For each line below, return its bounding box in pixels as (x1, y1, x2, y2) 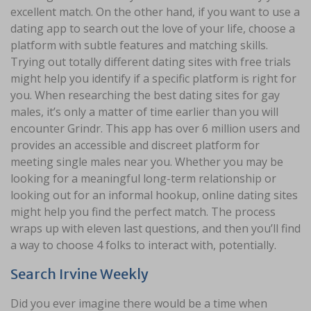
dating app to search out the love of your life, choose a (10, 21, 295, 37)
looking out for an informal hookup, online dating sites (10, 187, 298, 203)
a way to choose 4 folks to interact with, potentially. (10, 237, 276, 253)
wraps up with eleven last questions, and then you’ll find (10, 221, 301, 237)
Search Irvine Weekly (10, 265, 149, 283)
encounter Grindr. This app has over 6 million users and (10, 121, 300, 137)
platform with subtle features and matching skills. (10, 37, 268, 53)
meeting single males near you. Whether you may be (10, 154, 283, 170)
